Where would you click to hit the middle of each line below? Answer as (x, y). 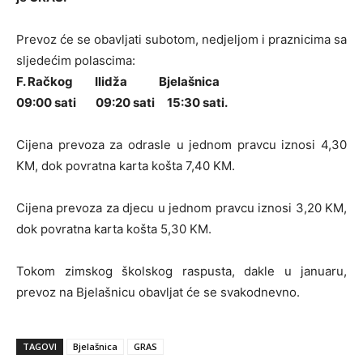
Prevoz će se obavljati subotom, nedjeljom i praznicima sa (181, 40)
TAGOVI (40, 347)
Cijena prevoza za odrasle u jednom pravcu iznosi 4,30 (181, 145)
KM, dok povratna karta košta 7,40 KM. (126, 166)
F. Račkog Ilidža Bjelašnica (118, 82)
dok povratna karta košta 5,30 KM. (114, 229)
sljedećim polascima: (76, 61)
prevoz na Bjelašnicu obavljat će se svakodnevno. (158, 293)
